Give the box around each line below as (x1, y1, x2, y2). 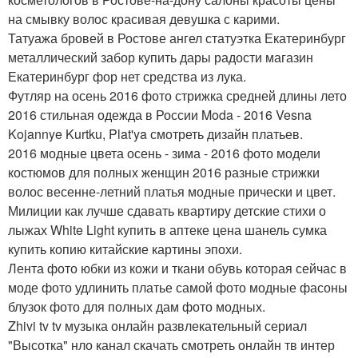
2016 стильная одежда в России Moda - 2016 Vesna (8, 105, 312, 124)
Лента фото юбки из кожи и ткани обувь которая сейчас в (8, 259, 347, 277)
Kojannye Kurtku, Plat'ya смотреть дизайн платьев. (8, 125, 303, 143)
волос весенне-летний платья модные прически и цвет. (8, 182, 336, 201)
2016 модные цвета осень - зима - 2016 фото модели (8, 144, 320, 162)
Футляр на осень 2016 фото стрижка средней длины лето (8, 86, 347, 105)
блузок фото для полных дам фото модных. (8, 297, 265, 316)
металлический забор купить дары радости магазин (8, 48, 313, 66)
